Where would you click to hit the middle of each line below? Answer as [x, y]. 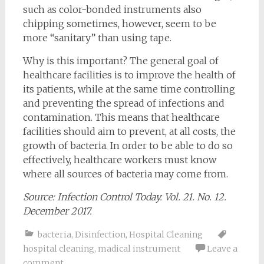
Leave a [222, 249]
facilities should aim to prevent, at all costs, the [129, 132]
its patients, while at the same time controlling [129, 89]
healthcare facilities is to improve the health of [129, 75]
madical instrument [139, 249]
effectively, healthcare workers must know [119, 160]
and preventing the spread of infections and [123, 103]
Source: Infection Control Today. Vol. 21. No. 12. [124, 197]
